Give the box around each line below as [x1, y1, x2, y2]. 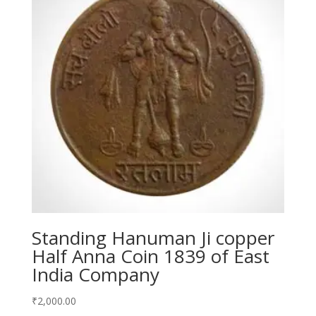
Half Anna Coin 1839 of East [31, 243, 269, 269]
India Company [31, 261, 159, 287]
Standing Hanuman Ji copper [31, 224, 274, 250]
